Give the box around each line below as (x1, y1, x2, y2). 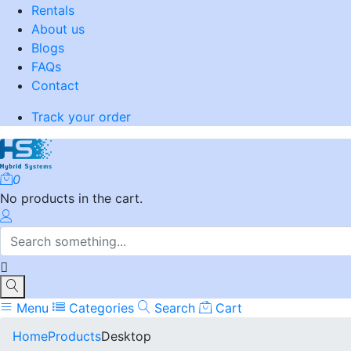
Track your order (31, 109, 131, 125)
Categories (65, 300, 134, 316)
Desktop (101, 328, 151, 344)
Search (150, 300, 195, 316)
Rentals (31, 2, 74, 18)
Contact (31, 78, 79, 93)
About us (31, 21, 85, 37)
